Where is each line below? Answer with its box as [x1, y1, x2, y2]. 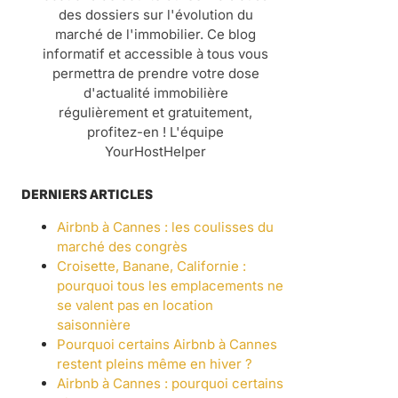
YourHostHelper [105, 142, 206, 160]
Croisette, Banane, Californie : [57, 257, 246, 275]
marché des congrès [57, 237, 187, 255]
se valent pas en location [57, 296, 213, 314]
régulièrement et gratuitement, [59, 103, 252, 121]
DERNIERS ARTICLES [21, 186, 153, 203]
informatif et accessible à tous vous [43, 44, 268, 62]
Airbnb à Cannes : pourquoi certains [57, 374, 283, 392]
